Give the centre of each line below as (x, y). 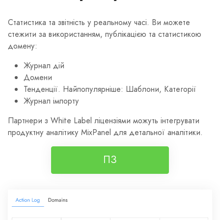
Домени (38, 77)
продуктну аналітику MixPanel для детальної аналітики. (105, 132)
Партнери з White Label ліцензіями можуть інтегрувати (104, 120)
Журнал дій (44, 65)
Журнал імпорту (51, 101)
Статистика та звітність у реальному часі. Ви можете (99, 22)
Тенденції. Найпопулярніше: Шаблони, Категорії (110, 89)
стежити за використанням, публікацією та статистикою (105, 34)
